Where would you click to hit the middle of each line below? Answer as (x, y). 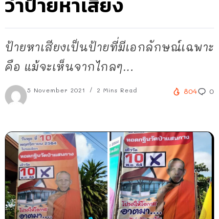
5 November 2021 (57, 90)
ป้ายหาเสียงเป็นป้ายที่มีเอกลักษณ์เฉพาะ (109, 47)
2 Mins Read (116, 90)
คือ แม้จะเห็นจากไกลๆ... (69, 66)
